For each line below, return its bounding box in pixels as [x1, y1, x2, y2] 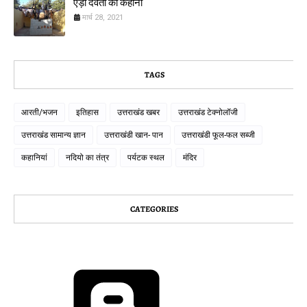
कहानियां [21, 153, 47, 162]
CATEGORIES [130, 204, 178, 214]
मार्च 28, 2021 [82, 13, 123, 22]
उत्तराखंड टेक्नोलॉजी [178, 108, 238, 117]
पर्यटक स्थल [127, 153, 164, 162]
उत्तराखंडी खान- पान [104, 130, 163, 140]
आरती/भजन [21, 108, 58, 117]
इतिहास [76, 108, 99, 117]
